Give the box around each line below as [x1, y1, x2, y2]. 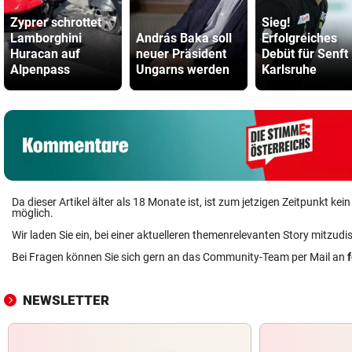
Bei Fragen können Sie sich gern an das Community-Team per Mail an [12, 251, 347, 263]
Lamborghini [10, 31, 82, 46]
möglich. [12, 207, 53, 219]
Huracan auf [10, 46, 80, 61]
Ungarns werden [136, 62, 229, 77]
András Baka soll [136, 31, 232, 46]
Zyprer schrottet [10, 15, 101, 30]
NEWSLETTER [23, 292, 109, 308]
